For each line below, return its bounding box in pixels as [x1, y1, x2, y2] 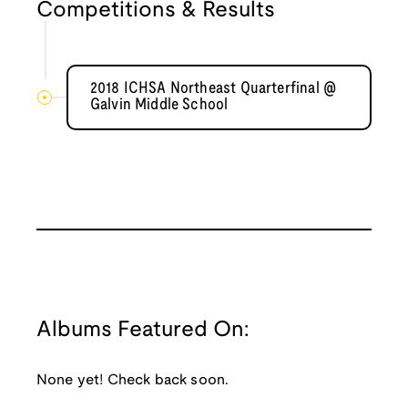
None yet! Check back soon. [36, 373, 229, 388]
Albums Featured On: [36, 321, 249, 342]
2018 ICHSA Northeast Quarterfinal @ [89, 81, 337, 97]
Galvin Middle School [89, 97, 229, 114]
